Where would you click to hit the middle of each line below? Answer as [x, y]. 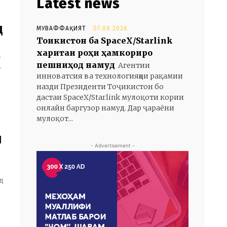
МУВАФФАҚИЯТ [61, 28]
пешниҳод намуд [76, 65]
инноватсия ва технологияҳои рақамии [110, 76]
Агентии [134, 65]
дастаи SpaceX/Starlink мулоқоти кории [110, 97]
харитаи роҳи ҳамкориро [94, 53]
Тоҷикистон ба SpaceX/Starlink [104, 41]
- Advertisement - [112, 145]
